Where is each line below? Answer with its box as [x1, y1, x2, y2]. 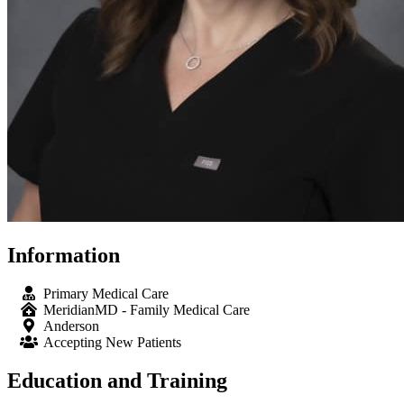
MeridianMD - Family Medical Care [43, 301, 250, 317]
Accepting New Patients [43, 334, 181, 350]
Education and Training [7, 368, 227, 392]
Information [7, 243, 120, 267]
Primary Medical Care [43, 285, 169, 301]
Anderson [43, 317, 99, 334]
